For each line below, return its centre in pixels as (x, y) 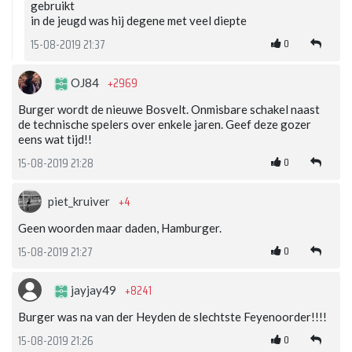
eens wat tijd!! (55, 139)
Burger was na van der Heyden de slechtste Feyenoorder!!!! (172, 316)
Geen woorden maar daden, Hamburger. (120, 227)
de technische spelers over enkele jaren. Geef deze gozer (165, 124)
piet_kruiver (80, 201)
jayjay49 (93, 290)
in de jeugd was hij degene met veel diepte (139, 20)
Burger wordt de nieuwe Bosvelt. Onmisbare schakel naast (169, 109)
